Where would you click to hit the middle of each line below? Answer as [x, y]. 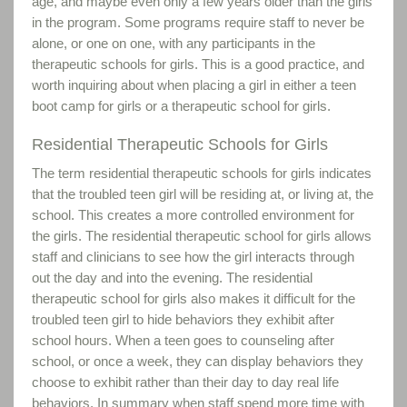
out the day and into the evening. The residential [172, 278]
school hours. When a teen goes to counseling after [183, 340]
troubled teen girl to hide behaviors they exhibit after [183, 319]
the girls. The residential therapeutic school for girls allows [202, 236]
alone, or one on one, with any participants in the [174, 43]
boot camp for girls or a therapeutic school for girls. [181, 106]
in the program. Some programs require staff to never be [198, 22]
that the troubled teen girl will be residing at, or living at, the [203, 194]
